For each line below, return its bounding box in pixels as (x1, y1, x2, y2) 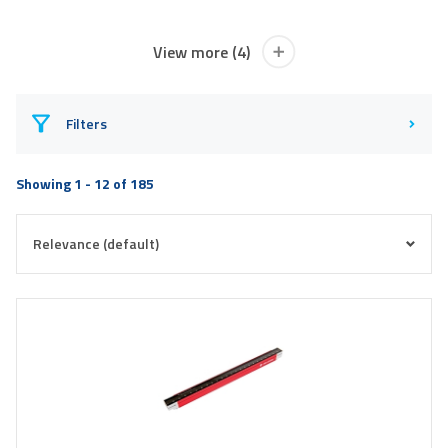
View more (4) (152, 39, 250, 64)
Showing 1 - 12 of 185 (16, 172, 154, 194)
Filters (65, 112, 107, 134)
